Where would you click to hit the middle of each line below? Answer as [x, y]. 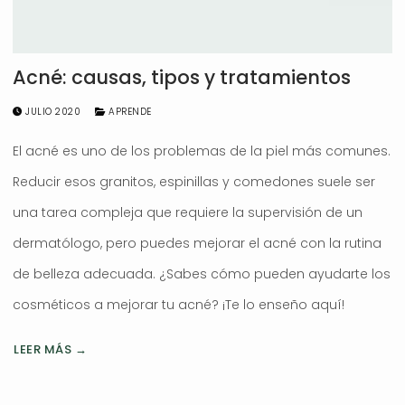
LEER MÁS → [50, 350]
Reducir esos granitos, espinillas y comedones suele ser [194, 182]
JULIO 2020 [53, 112]
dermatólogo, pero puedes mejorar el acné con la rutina [197, 244]
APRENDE [128, 112]
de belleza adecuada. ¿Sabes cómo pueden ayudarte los [202, 274]
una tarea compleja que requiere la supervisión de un [188, 213]
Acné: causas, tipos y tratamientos [182, 78]
